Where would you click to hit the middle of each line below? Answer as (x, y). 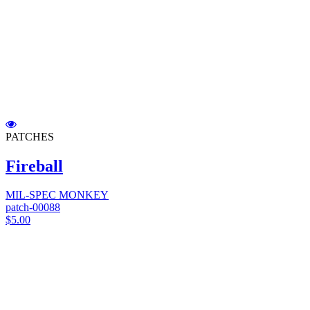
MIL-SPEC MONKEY (57, 195)
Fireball (34, 166)
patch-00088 (33, 208)
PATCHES (30, 136)
